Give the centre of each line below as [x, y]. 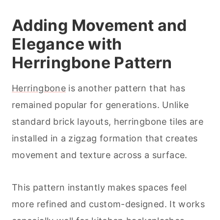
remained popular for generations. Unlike [100, 105]
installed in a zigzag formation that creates [105, 138]
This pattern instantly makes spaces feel [99, 188]
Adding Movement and [99, 26]
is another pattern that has [125, 88]
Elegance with [67, 44]
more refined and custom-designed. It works [109, 204]
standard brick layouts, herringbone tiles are [108, 122]
